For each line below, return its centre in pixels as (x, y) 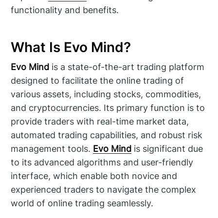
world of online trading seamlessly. (82, 203)
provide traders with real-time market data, (100, 121)
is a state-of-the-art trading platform (127, 67)
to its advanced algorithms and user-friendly (102, 162)
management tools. (52, 148)
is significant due (167, 148)
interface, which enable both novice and (94, 176)
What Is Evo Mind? (71, 47)
